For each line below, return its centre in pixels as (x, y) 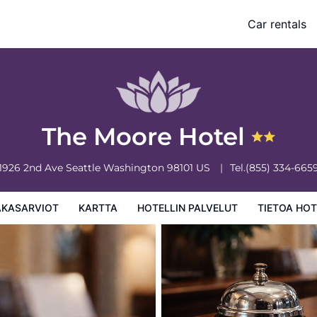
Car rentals (277, 24)
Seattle (84, 168)
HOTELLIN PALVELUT (187, 208)
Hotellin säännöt (167, 33)
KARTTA (98, 208)
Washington (135, 168)
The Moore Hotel (146, 137)
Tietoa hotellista (82, 33)
